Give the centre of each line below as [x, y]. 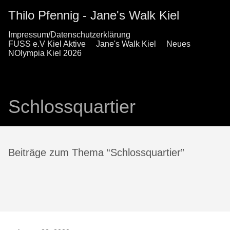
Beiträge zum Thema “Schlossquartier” [96, 153]
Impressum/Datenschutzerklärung [69, 35]
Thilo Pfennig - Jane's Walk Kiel [94, 15]
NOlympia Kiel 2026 [45, 53]
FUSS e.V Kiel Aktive [47, 44]
